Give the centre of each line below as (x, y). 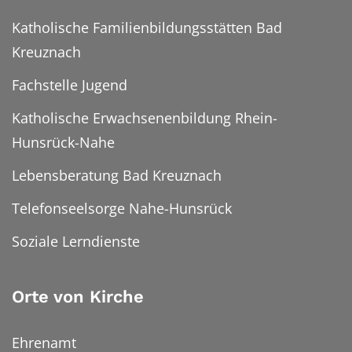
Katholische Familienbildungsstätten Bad (147, 28)
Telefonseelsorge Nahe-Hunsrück (122, 209)
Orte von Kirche (78, 297)
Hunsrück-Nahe (63, 143)
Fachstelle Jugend (70, 85)
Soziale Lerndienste (76, 242)
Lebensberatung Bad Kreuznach (117, 176)
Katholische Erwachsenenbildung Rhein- (145, 118)
